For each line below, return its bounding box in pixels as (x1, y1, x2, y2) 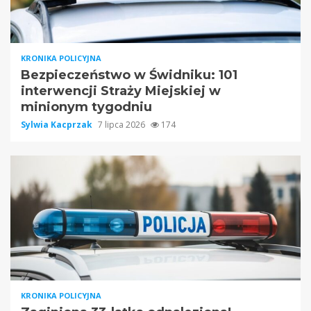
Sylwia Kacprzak (21, 119, 94, 131)
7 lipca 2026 (98, 119, 147, 131)
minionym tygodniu (21, 99, 152, 115)
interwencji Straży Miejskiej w (21, 83, 221, 99)
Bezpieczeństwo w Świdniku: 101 (21, 67, 237, 83)
